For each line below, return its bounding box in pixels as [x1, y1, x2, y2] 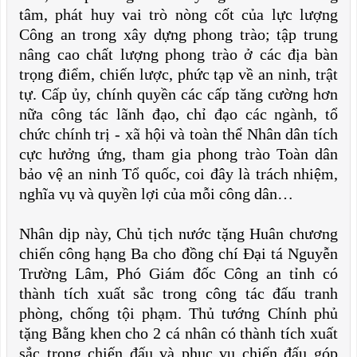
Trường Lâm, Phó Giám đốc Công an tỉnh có [19, 265, 338, 282]
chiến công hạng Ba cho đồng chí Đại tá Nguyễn [19, 245, 338, 262]
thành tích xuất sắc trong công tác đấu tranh [19, 284, 338, 302]
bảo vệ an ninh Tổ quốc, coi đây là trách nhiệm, [19, 165, 338, 182]
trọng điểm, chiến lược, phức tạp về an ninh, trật [19, 65, 338, 83]
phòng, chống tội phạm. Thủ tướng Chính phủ [19, 304, 338, 322]
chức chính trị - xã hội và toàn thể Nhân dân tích [19, 125, 338, 143]
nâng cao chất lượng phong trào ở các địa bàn [19, 45, 338, 63]
